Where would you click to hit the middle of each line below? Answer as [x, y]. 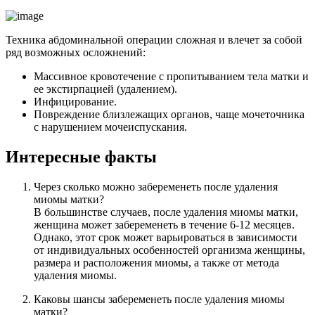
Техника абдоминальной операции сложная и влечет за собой [154, 40]
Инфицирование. [75, 102]
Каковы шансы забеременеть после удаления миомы [159, 299]
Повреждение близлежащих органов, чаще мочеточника [169, 115]
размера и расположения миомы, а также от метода [156, 263]
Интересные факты [81, 157]
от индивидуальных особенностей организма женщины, [169, 250]
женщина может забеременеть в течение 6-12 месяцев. [164, 225]
